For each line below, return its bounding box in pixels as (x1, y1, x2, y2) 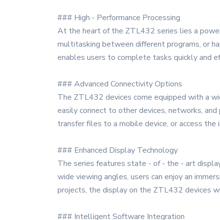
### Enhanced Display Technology (57, 145, 178, 156)
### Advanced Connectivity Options (57, 79, 182, 89)
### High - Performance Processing (57, 12, 180, 23)
